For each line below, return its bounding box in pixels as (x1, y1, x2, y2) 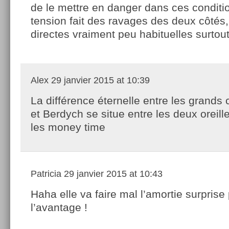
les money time (31, 121, 105, 133)
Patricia (31, 168, 61, 179)
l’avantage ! (31, 201, 87, 213)
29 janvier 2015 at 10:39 (49, 75, 150, 85)
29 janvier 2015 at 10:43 (61, 168, 163, 179)
